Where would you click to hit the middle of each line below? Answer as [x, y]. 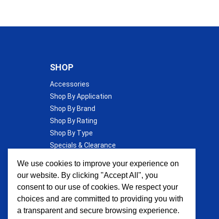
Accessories [70, 84]
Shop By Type [71, 133]
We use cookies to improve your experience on [98, 163]
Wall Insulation [72, 157]
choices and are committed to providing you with [100, 198]
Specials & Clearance [83, 145]
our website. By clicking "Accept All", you [88, 175]
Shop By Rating [74, 120]
